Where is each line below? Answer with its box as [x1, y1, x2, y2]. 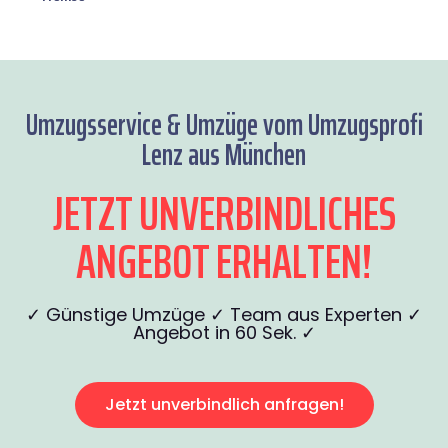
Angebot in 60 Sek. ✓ [132, 320, 316, 346]
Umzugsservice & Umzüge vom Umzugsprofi [25, 101, 423, 149]
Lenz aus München [142, 131, 306, 179]
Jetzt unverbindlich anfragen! [104, 393, 344, 417]
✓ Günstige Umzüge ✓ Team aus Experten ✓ [26, 302, 422, 328]
